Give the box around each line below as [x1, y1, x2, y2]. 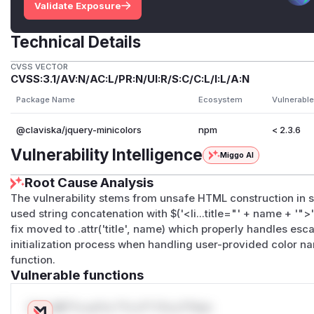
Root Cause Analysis [25, 175, 154, 191]
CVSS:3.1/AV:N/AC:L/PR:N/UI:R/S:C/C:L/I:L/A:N [11, 73, 250, 86]
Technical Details [11, 32, 142, 51]
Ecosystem [198, 95, 243, 105]
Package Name [15, 95, 75, 105]
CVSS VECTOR [11, 62, 69, 72]
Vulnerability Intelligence [11, 145, 203, 165]
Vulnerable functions [11, 267, 144, 284]
